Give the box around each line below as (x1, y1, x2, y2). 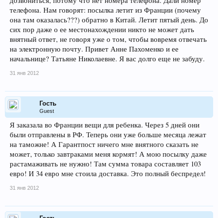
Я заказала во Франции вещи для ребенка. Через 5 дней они (10, 120, 200, 129)
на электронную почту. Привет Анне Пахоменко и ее (10, 44, 179, 54)
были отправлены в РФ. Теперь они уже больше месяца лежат (10, 130, 206, 139)
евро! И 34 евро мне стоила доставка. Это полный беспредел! (10, 169, 206, 178)
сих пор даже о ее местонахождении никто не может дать (10, 25, 194, 34)
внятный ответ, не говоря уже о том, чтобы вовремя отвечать (10, 35, 207, 44)
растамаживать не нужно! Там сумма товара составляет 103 (10, 159, 201, 168)
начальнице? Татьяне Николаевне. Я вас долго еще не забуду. (10, 54, 205, 63)
